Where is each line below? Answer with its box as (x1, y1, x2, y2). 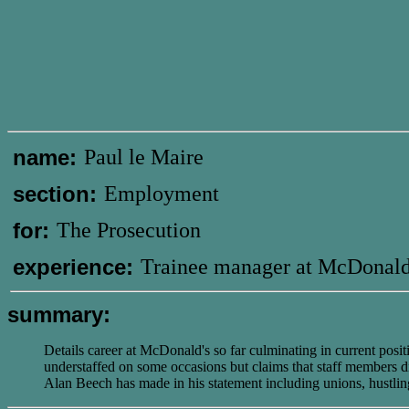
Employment (104, 182, 219, 205)
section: (13, 182, 97, 206)
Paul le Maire (84, 145, 204, 169)
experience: (13, 255, 133, 279)
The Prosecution (57, 218, 201, 242)
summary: (7, 302, 110, 327)
